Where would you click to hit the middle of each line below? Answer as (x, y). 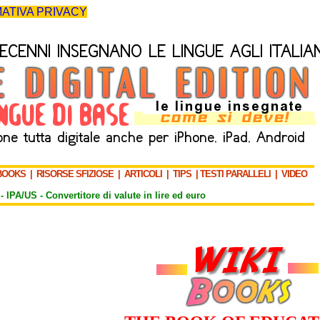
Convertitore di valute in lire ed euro (126, 195)
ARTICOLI (143, 174)
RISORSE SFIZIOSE (75, 174)
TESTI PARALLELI (235, 174)
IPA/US (22, 195)
